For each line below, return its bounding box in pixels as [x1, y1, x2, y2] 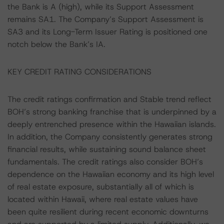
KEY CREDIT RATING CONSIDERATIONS [7, 66, 151, 77]
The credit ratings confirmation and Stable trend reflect [7, 94, 211, 104]
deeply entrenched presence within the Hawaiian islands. [7, 119, 216, 129]
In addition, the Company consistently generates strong [7, 131, 212, 142]
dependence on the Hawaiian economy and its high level [7, 169, 214, 179]
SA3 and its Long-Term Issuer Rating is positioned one [7, 26, 207, 37]
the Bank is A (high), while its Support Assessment [7, 1, 194, 12]
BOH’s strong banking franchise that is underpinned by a [7, 106, 216, 117]
